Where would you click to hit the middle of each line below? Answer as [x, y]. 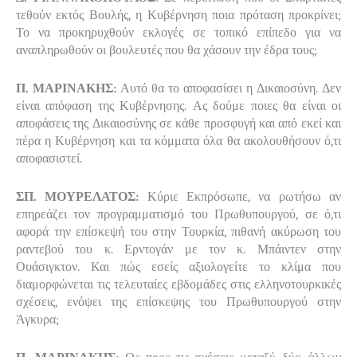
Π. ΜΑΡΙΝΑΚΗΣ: [66, 88]
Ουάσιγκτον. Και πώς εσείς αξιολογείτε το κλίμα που [178, 267]
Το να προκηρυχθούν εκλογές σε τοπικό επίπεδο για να [178, 32]
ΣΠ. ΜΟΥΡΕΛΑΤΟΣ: [82, 196]
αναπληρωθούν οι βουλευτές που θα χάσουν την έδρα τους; [167, 50]
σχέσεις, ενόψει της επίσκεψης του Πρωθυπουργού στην [178, 302]
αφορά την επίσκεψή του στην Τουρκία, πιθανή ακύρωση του [178, 231]
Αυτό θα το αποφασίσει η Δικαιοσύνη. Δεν [229, 88]
